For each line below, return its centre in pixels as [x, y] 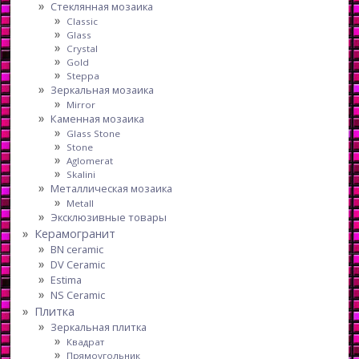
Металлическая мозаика [112, 189]
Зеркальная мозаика [103, 90]
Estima [67, 280]
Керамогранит [75, 234]
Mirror [81, 105]
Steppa [83, 76]
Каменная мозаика [98, 119]
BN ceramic [77, 250]
